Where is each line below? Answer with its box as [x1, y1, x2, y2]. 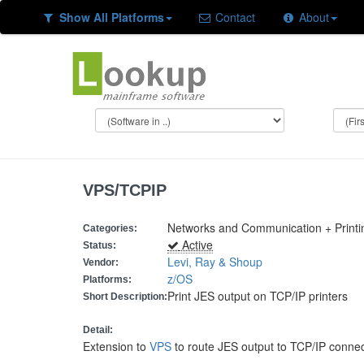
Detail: [83, 324, 113, 336]
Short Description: [83, 291, 167, 302]
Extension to [83, 338, 149, 354]
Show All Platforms [58, 9, 164, 25]
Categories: [83, 223, 137, 234]
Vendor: [83, 257, 119, 268]
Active [179, 236, 213, 253]
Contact [212, 9, 255, 25]
